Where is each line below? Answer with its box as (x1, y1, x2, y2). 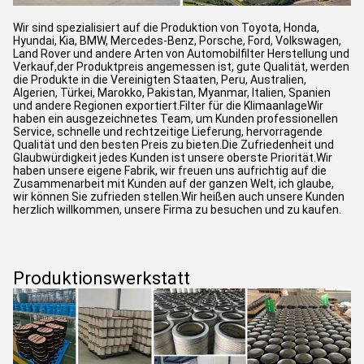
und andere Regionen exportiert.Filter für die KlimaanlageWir (13, 99, 323, 113)
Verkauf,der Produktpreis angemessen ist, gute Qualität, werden (13, 60, 349, 74)
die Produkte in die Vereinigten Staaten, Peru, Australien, (13, 73, 306, 87)
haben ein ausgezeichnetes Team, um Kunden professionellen (13, 112, 338, 126)
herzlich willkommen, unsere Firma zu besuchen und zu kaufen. (13, 203, 341, 217)
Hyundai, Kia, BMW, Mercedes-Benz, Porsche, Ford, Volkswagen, (13, 34, 341, 48)
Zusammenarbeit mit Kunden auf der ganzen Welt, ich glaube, (13, 177, 334, 191)
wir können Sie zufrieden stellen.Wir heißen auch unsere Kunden (13, 190, 344, 204)
